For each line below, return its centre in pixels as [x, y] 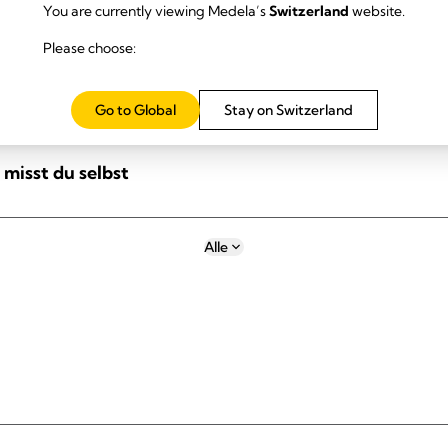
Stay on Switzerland [288, 109]
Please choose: [89, 47]
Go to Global [135, 109]
